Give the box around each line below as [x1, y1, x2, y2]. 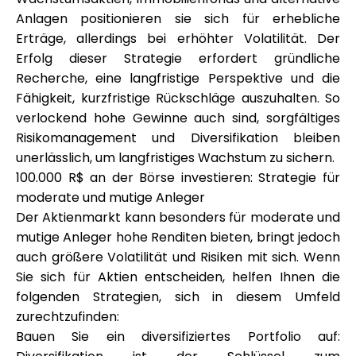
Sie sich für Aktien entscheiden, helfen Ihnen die [16, 268, 340, 286]
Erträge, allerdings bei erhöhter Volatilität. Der [16, 29, 340, 48]
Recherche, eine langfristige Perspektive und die [16, 69, 340, 87]
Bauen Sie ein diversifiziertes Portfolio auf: [16, 327, 340, 346]
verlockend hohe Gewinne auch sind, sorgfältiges [16, 109, 340, 127]
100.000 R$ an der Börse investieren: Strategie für [16, 168, 340, 187]
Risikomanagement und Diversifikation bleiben [16, 129, 340, 147]
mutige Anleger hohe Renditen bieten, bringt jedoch [16, 228, 340, 246]
